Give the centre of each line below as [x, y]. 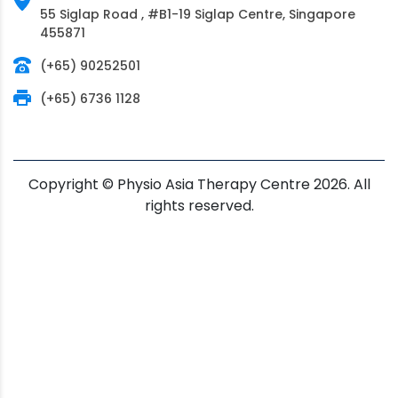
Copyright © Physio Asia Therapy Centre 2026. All [199, 184]
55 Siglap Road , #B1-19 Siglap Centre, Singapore [198, 14]
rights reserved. [199, 205]
